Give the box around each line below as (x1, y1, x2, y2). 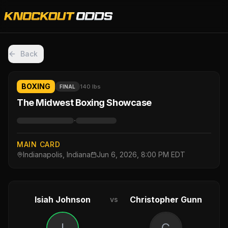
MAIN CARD (17, 140, 61, 149)
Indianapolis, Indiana (23, 150, 91, 159)
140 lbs (80, 83, 101, 90)
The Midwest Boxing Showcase (17, 97, 152, 108)
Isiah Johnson (34, 194, 91, 205)
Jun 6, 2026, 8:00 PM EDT (97, 150, 185, 159)
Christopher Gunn (129, 194, 202, 205)
